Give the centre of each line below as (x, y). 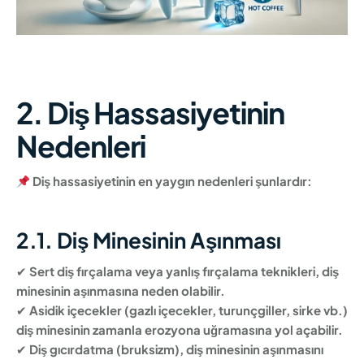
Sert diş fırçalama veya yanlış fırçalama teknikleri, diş (184, 271)
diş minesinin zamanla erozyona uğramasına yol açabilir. (180, 330)
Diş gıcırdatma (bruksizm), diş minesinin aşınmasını (176, 349)
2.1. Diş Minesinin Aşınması (149, 240)
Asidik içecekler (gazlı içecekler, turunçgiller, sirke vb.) (188, 310)
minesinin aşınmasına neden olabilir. (121, 291)
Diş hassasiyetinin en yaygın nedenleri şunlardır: (173, 181)
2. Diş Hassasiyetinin (150, 112)
